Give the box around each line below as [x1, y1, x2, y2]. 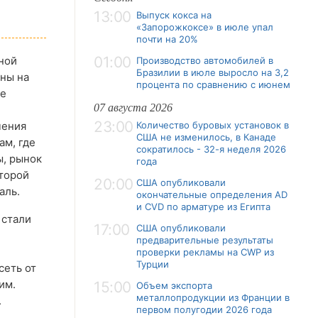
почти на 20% [136, 33, 198, 45]
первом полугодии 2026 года [136, 304, 272, 315]
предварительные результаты [136, 234, 273, 246]
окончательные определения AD [136, 189, 287, 200]
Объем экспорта [136, 280, 212, 291]
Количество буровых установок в [136, 119, 289, 131]
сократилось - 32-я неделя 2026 [136, 143, 286, 155]
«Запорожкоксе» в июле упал [136, 21, 273, 33]
